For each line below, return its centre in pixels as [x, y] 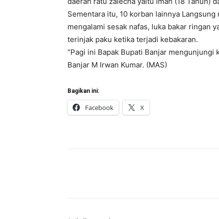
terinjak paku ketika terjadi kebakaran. [133, 40]
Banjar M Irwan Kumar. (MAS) [117, 65]
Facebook [99, 108]
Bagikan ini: [83, 91]
